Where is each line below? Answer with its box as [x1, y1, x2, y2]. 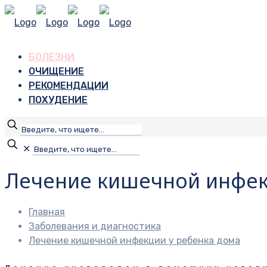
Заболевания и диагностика [29, 220, 161, 232]
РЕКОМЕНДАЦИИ [29, 80, 108, 91]
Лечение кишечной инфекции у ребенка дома [29, 234, 240, 246]
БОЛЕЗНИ [29, 51, 74, 63]
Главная [29, 206, 65, 218]
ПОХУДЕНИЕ [29, 94, 88, 105]
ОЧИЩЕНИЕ [29, 66, 84, 77]
